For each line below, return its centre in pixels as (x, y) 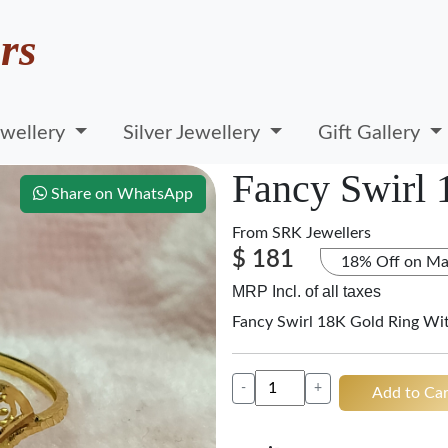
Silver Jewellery (194, 132)
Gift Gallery (372, 132)
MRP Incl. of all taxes (306, 291)
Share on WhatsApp (120, 194)
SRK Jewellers (321, 233)
